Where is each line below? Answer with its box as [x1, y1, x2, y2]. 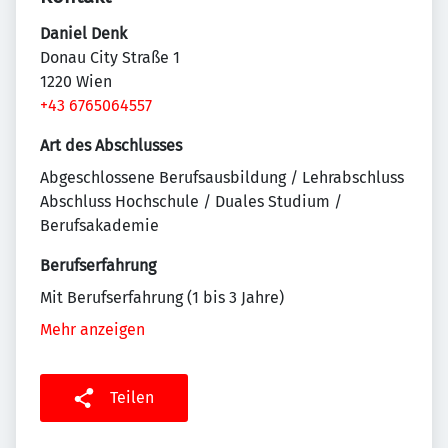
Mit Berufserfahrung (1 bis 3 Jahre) [40, 288, 284, 308]
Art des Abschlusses [40, 136, 182, 156]
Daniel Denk [40, 24, 127, 44]
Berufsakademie [40, 216, 159, 236]
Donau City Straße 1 [40, 48, 180, 68]
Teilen [110, 388, 154, 408]
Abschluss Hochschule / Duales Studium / [40, 192, 342, 212]
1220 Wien [40, 72, 112, 92]
